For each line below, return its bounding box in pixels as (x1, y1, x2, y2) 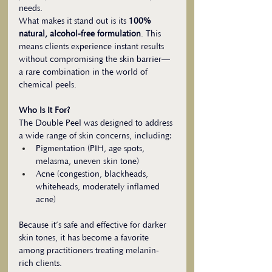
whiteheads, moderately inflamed (36, 182, 162, 192)
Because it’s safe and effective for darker (19, 220, 169, 231)
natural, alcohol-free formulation (19, 29, 141, 39)
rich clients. (19, 259, 62, 269)
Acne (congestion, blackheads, (36, 169, 151, 180)
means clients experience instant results (19, 42, 166, 52)
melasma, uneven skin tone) (36, 157, 139, 167)
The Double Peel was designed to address (19, 118, 175, 129)
